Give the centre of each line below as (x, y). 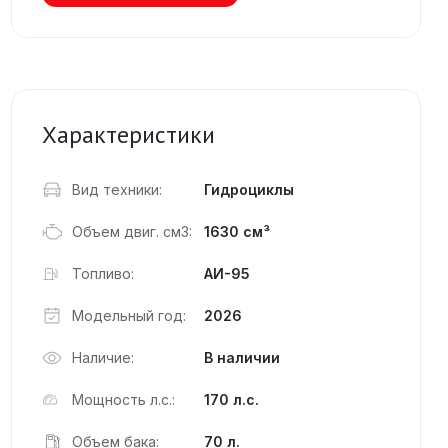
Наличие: (103, 357)
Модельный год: (129, 315)
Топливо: (103, 273)
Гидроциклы (248, 189)
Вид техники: (117, 189)
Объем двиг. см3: (132, 231)
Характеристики (128, 134)
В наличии (241, 357)
